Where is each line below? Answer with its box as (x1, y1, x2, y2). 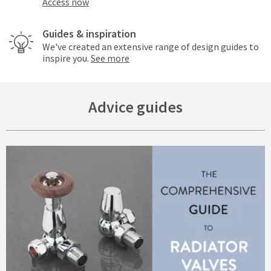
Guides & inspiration (42, 27, 136, 41)
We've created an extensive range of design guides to (42, 41, 259, 53)
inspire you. (42, 52, 91, 65)
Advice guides (88, 97, 183, 117)
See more (91, 52, 129, 65)
